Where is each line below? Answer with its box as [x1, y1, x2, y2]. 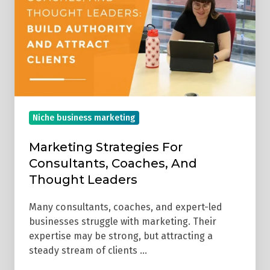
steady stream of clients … [29, 245, 147, 257]
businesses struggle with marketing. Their [29, 216, 216, 228]
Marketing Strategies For [29, 140, 183, 155]
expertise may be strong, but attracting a [29, 230, 213, 242]
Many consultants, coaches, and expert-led [29, 201, 222, 213]
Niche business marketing [33, 113, 136, 124]
